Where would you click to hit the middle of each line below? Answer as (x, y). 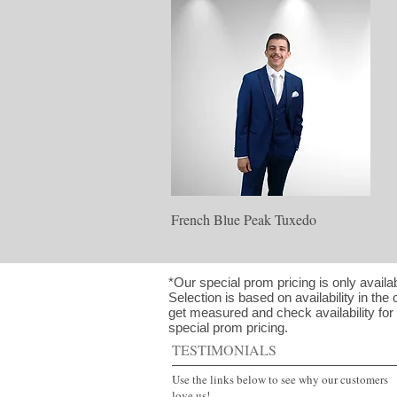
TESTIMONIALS (224, 350)
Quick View (271, 218)
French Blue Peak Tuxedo (244, 220)
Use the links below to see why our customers (280, 380)
